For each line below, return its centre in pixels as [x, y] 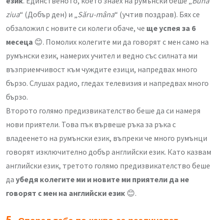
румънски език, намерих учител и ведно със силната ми [102, 56]
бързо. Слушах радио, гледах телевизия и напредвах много [107, 83]
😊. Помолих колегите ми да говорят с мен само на [121, 42]
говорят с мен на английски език [66, 193]
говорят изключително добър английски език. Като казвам [109, 152]
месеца [19, 42]
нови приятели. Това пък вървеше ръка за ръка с [91, 124]
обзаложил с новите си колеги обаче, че [76, 28]
